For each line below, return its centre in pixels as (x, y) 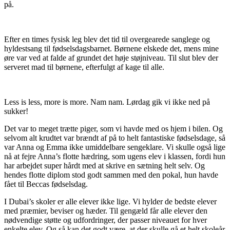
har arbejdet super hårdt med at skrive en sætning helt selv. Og (104, 166)
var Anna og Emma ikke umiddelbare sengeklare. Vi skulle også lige (115, 147)
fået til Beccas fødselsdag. (46, 184)
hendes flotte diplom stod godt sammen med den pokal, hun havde (111, 175)
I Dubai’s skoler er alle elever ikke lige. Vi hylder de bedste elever (110, 202)
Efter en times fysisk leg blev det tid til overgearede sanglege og (107, 40)
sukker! (16, 111)
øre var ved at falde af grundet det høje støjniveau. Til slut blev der (111, 58)
